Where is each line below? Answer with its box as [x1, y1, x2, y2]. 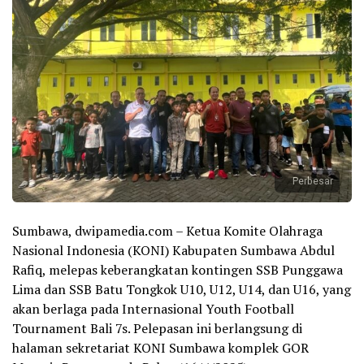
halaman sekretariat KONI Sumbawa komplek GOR [12, 339, 309, 357]
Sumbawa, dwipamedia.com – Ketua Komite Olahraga [12, 222, 323, 240]
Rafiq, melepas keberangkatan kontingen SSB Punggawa [12, 261, 343, 279]
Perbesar [292, 174, 333, 189]
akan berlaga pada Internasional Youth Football [12, 300, 294, 318]
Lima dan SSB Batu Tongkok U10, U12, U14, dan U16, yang [12, 280, 351, 299]
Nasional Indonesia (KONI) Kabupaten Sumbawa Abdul [12, 241, 335, 260]
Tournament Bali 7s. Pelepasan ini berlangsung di [12, 319, 302, 338]
